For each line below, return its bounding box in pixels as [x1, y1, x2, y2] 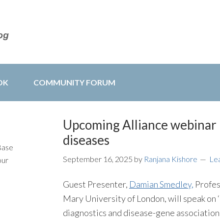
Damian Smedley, [129, 179, 193, 190]
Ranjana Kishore [144, 154, 197, 164]
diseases [63, 132, 110, 148]
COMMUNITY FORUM [33, 78, 115, 87]
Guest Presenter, [63, 179, 129, 190]
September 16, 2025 [63, 154, 133, 164]
